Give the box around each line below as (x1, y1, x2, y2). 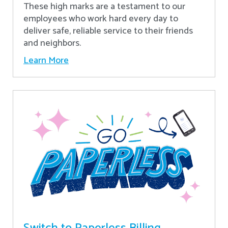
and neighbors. (23, 35, 81, 51)
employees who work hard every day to (23, 11, 178, 26)
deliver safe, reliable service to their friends (23, 23, 193, 39)
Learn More (23, 52, 69, 68)
